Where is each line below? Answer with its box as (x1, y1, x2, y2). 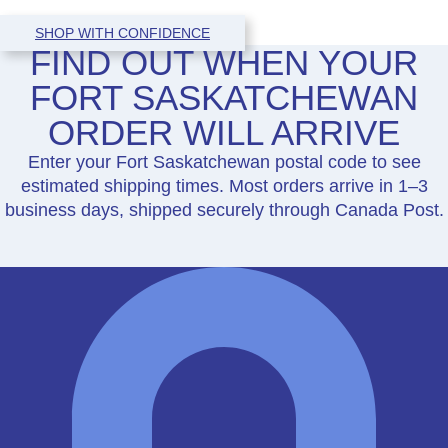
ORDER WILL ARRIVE (48, 112, 400, 152)
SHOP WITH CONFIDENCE (35, 24, 210, 41)
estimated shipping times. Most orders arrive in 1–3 (20, 175, 428, 196)
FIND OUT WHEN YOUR (30, 42, 418, 82)
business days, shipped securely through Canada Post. (4, 199, 444, 220)
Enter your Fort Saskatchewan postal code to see (27, 151, 421, 172)
